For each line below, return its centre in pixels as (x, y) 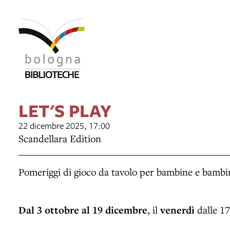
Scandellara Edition (60, 138)
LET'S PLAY (65, 110)
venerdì (177, 210)
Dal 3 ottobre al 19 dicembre (83, 210)
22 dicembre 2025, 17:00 (64, 125)
